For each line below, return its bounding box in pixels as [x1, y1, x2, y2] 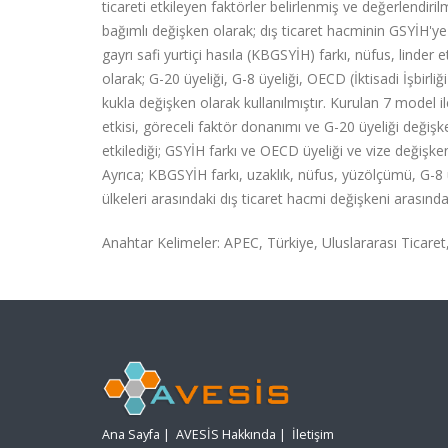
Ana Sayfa [102, 426, 160, 444]
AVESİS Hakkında [176, 426, 276, 444]
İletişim [292, 426, 334, 444]
